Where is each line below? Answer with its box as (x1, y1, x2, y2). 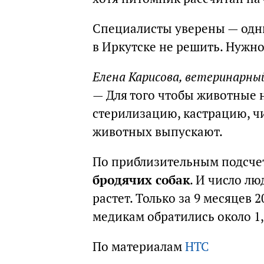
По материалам (93, 239, 185, 255)
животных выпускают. (93, 124, 223, 140)
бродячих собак (93, 172, 190, 188)
